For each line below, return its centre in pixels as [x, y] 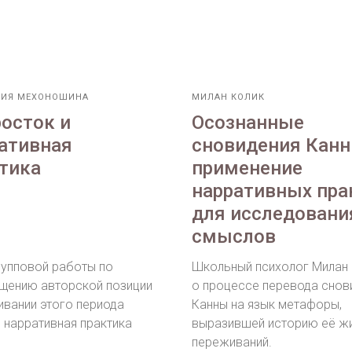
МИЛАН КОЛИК [228, 97]
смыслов [234, 237]
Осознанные [248, 123]
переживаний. [232, 343]
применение [247, 169]
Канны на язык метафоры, [267, 305]
